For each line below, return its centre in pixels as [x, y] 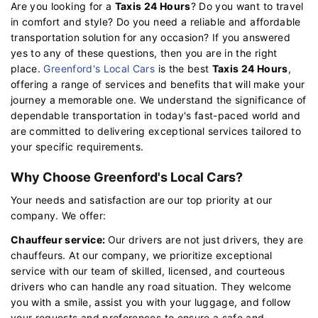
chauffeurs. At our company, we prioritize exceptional [142, 255]
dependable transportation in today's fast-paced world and [155, 115]
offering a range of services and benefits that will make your [158, 84]
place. [27, 68]
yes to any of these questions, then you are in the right [144, 53]
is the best [183, 68]
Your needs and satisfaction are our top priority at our [142, 199]
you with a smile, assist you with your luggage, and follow [151, 302]
